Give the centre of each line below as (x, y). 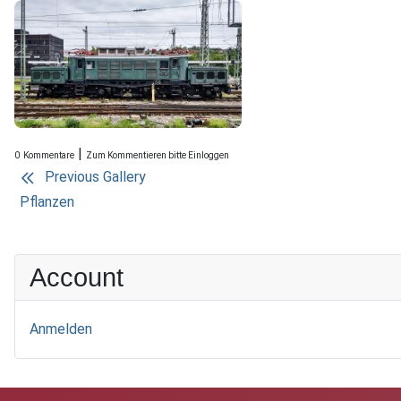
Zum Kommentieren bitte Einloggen (158, 155)
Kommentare (49, 155)
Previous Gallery (95, 177)
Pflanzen (47, 202)
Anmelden (61, 329)
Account (77, 277)
